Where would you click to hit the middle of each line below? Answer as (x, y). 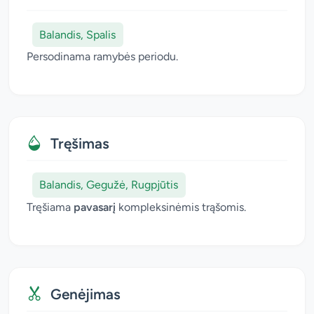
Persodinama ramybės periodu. (102, 57)
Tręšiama (50, 207)
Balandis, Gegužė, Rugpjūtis (109, 184)
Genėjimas (86, 294)
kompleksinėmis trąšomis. (181, 207)
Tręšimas (80, 144)
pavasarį (95, 207)
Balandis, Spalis (78, 34)
